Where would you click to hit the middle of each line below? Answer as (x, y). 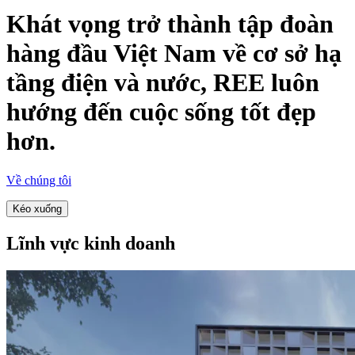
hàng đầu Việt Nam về (130, 53)
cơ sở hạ (297, 53)
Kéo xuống (37, 208)
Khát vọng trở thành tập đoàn (170, 24)
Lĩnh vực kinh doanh (91, 243)
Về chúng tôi (39, 180)
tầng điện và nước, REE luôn (163, 83)
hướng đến (68, 112)
